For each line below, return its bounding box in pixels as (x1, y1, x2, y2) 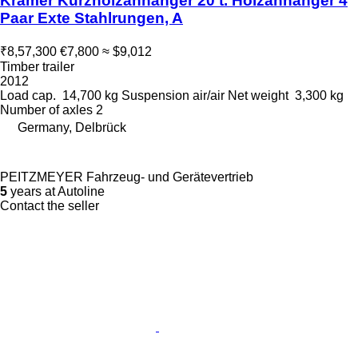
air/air (193, 88, 225, 102)
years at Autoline (7, 184, 105, 198)
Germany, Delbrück (18, 120, 126, 134)
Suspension (121, 88, 189, 102)
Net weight (228, 88, 288, 102)
